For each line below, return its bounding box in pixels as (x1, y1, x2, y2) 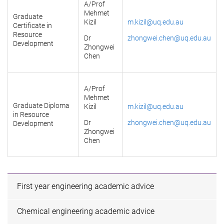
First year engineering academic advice (17, 181, 154, 191)
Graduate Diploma (13, 101, 69, 109)
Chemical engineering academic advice (17, 206, 155, 216)
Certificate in (13, 21, 52, 29)
